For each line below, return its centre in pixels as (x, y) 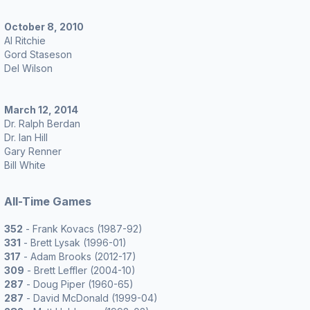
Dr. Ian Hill (26, 137)
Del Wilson (28, 68)
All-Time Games (48, 201)
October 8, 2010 (44, 27)
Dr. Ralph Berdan (42, 124)
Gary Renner (33, 151)
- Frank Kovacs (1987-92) (83, 229)
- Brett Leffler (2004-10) (80, 270)
